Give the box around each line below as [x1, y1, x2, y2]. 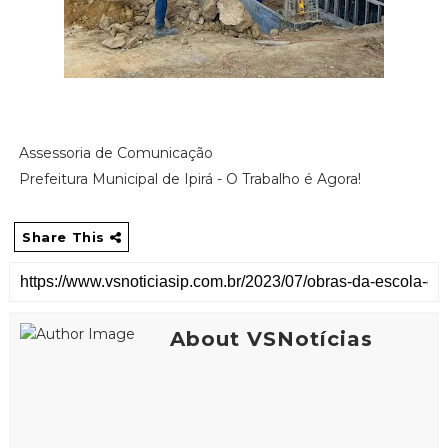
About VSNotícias [169, 326, 373, 351]
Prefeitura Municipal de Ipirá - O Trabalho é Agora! [18, 169, 361, 188]
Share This [21, 228, 110, 245]
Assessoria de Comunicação [18, 143, 213, 162]
